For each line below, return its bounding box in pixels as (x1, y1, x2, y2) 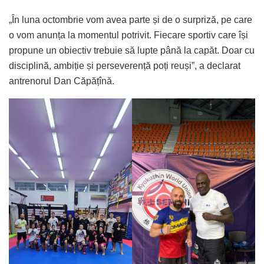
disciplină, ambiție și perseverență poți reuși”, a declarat (9, 60, 240, 71)
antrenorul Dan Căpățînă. (9, 75, 114, 86)
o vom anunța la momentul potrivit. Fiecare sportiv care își (9, 29, 248, 40)
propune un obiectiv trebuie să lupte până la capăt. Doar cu (9, 45, 255, 55)
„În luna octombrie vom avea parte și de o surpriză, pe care (9, 14, 252, 25)
